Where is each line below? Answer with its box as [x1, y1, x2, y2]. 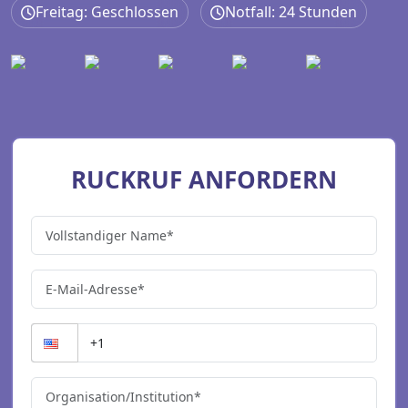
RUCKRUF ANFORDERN [71, 163, 337, 196]
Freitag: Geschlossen [36, 2, 178, 22]
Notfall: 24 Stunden [225, 2, 357, 22]
